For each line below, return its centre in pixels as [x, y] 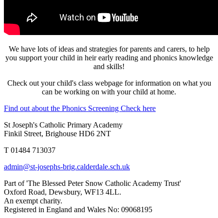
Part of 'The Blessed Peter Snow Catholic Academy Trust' [92, 183]
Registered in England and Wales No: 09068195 [78, 210]
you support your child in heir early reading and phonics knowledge [109, 58]
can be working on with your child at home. [109, 92]
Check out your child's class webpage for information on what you [109, 83]
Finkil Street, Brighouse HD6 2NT [57, 134]
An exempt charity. [33, 201]
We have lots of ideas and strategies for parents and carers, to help [109, 49]
